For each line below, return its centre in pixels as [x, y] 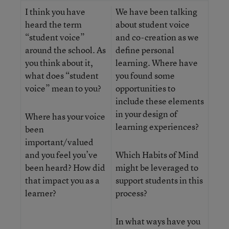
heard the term [53, 24]
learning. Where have [157, 63]
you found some [145, 75]
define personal [145, 50]
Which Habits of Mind [157, 155]
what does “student [62, 75]
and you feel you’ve [61, 155]
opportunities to [145, 88]
